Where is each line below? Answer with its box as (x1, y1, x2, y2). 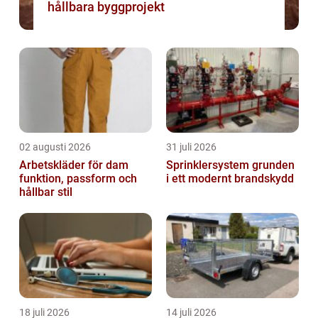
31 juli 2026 (166, 141, 216, 153)
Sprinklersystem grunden (166, 158, 252, 172)
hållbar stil (19, 185, 72, 199)
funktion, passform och (19, 172, 137, 186)
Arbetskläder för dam (19, 158, 128, 172)
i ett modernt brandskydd (166, 172, 294, 186)
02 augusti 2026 (19, 141, 91, 153)
